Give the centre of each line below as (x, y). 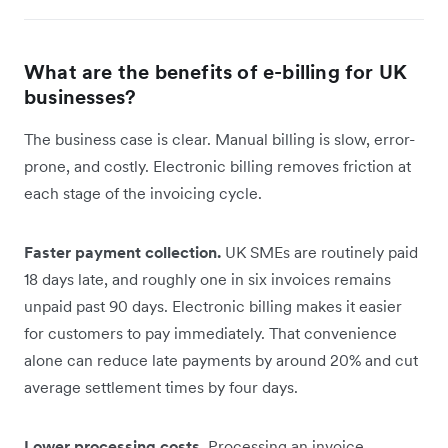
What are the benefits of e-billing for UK (216, 71)
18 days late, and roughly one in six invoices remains (207, 278)
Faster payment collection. (124, 251)
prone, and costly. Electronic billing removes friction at (217, 165)
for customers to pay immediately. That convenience (210, 332)
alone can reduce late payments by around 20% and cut (221, 359)
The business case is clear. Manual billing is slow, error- (219, 138)
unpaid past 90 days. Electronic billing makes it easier (213, 305)
